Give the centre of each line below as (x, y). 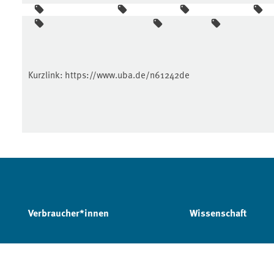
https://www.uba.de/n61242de (127, 74)
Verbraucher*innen (68, 213)
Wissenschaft (218, 213)
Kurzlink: (46, 74)
